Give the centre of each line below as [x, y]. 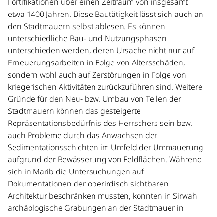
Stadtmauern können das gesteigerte [74, 111]
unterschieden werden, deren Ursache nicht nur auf [101, 50]
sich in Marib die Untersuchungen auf [76, 171]
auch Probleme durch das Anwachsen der [83, 135]
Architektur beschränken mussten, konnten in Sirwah [102, 195]
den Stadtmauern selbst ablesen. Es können [86, 26]
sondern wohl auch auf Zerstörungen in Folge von [97, 74]
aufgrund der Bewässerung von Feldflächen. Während [105, 159]
